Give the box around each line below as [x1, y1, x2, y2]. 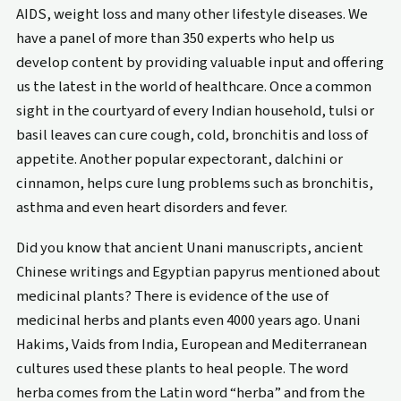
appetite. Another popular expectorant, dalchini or [15, 149, 343, 171]
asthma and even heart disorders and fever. [15, 197, 287, 219]
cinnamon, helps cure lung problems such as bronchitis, [15, 173, 373, 195]
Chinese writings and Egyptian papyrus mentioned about [15, 261, 380, 284]
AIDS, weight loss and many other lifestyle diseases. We [15, 4, 368, 26]
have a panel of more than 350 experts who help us [15, 28, 335, 50]
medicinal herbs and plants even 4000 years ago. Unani [15, 310, 361, 332]
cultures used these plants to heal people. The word [15, 358, 348, 380]
